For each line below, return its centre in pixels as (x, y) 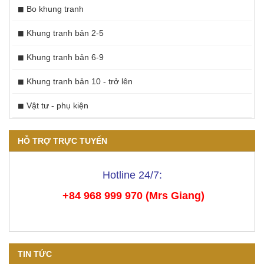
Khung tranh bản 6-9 (65, 57)
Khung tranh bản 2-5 (65, 33)
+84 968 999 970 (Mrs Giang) (133, 196)
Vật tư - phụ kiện (57, 106)
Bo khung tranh (55, 9)
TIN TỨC (35, 254)
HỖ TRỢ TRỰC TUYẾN (62, 141)
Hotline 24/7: (132, 175)
